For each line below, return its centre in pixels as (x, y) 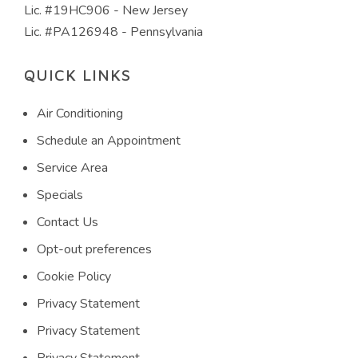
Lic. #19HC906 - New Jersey (106, 11)
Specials (60, 195)
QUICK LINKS (78, 75)
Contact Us (68, 223)
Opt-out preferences (95, 250)
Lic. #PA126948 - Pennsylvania (114, 32)
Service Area (73, 168)
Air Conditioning (80, 114)
